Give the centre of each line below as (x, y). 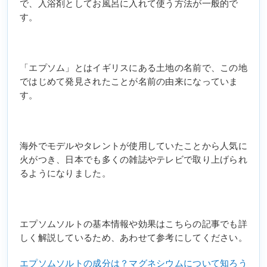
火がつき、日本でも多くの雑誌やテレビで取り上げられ (133, 160)
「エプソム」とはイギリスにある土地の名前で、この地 (133, 68)
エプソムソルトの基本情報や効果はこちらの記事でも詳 (133, 224)
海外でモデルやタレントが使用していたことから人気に (133, 146)
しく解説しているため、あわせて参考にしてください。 (133, 238)
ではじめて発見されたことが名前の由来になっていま (129, 82)
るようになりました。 (65, 174)
